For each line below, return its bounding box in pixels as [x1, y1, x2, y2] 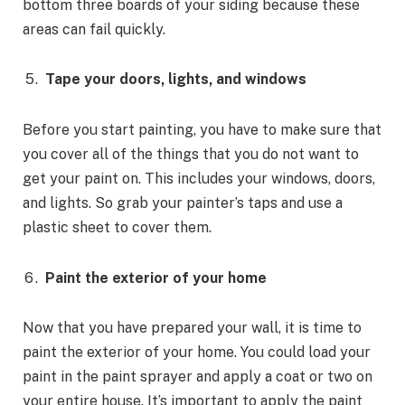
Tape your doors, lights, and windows [45, 71, 306, 89]
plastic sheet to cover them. [23, 219, 212, 237]
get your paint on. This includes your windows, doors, [23, 170, 375, 188]
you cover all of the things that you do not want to [23, 146, 359, 164]
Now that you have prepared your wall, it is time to [23, 319, 362, 337]
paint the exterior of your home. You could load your [23, 344, 371, 362]
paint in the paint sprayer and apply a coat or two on [23, 368, 372, 386]
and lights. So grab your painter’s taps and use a [23, 194, 343, 212]
